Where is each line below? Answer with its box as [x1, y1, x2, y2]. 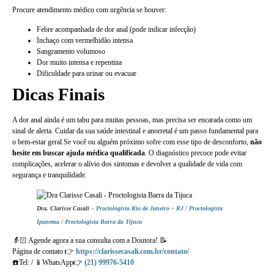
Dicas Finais [12, 84, 105, 105]
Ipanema [37, 218, 59, 225]
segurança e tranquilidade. [12, 171, 87, 180]
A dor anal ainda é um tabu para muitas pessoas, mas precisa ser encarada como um [12, 116, 252, 125]
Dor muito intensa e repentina [37, 58, 122, 67]
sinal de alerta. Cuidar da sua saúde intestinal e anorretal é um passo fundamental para [12, 127, 258, 136]
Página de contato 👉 [12, 246, 76, 256]
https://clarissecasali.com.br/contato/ [76, 246, 189, 256]
